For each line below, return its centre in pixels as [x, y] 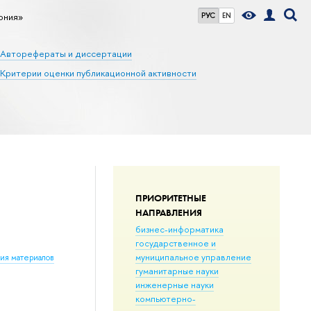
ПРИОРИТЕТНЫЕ [170, 197]
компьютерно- [165, 298]
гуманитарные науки [177, 270]
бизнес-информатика [179, 229]
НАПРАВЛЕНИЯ [168, 212]
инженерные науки [174, 284]
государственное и [175, 243]
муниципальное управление [193, 257]
